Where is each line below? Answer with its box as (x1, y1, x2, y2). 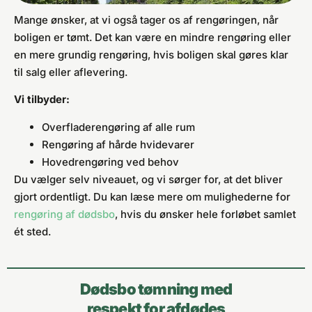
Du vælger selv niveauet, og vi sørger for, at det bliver (14, 172, 283, 186)
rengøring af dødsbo (14, 207, 115, 221)
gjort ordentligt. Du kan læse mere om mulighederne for (14, 189, 290, 203)
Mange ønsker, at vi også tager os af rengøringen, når (14, 13, 279, 26)
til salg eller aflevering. (14, 65, 127, 79)
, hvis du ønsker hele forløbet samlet (115, 207, 296, 221)
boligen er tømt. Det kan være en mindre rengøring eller (14, 30, 291, 44)
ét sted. (14, 224, 51, 238)
